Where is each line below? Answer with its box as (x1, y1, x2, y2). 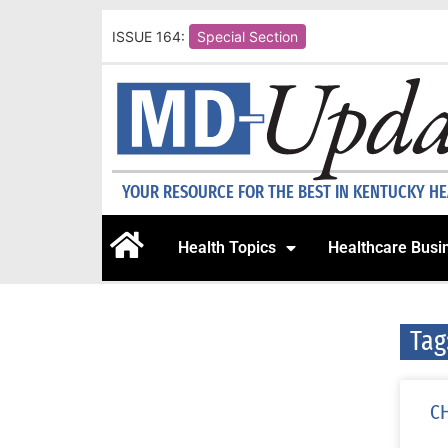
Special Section (197, 27, 298, 45)
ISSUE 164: (112, 27, 185, 45)
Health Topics (178, 238, 276, 258)
